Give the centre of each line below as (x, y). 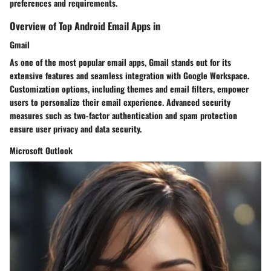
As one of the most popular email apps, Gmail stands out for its (120, 62)
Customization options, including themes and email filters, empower (129, 89)
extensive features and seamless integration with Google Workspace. (129, 76)
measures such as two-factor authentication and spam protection (123, 116)
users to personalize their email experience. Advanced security (120, 102)
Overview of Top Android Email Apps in (85, 26)
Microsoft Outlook (41, 151)
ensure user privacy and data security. (76, 129)
